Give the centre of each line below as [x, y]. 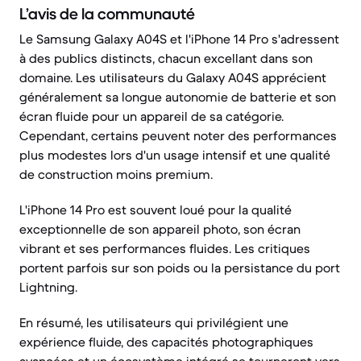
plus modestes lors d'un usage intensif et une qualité [175, 155]
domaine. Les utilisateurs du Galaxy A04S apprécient [173, 77]
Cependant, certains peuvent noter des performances [178, 135]
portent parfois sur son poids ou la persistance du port [180, 268]
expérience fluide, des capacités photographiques [166, 342]
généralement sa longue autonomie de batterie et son [178, 97]
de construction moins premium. [116, 174]
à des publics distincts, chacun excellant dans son [166, 58]
